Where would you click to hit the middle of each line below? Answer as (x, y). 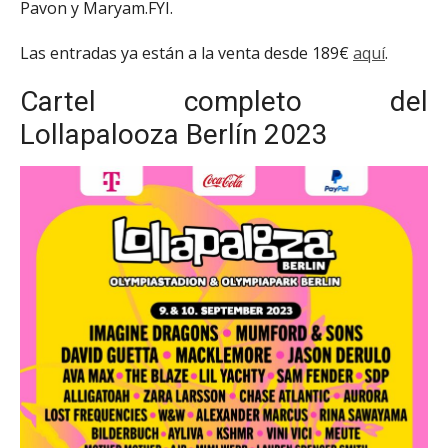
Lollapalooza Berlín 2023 (174, 135)
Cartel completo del (224, 102)
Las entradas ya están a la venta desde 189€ (186, 52)
